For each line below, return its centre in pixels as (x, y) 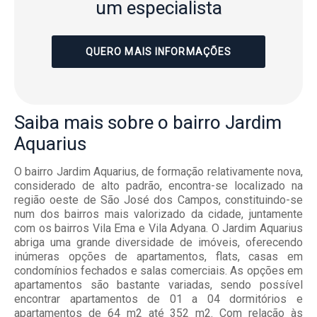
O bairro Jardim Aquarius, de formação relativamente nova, (158, 172)
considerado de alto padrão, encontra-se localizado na (158, 186)
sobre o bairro (164, 123)
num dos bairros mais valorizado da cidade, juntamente (158, 214)
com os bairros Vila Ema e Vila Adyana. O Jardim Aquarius (158, 229)
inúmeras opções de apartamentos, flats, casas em (158, 257)
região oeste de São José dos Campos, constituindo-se (158, 200)
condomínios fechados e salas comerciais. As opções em (158, 271)
